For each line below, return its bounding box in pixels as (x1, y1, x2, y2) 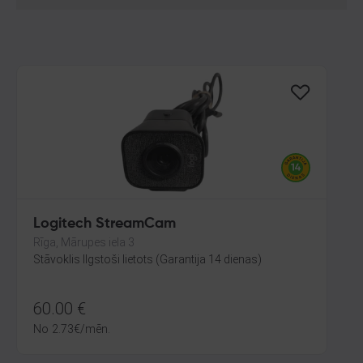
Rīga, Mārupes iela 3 (33, 236, 135, 249)
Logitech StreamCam (33, 216, 176, 231)
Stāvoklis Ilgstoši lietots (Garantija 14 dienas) (33, 253, 262, 266)
